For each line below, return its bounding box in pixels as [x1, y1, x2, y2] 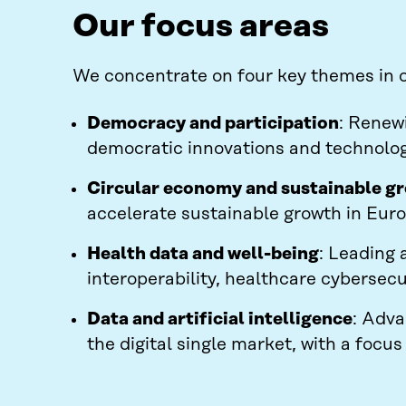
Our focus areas [72, 8, 329, 44]
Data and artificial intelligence [87, 310, 353, 329]
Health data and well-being [87, 245, 319, 264]
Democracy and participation [87, 114, 339, 133]
